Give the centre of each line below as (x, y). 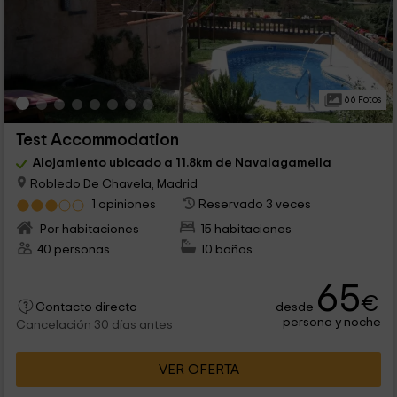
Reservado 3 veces (255, 204)
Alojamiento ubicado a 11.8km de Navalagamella (182, 162)
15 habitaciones (246, 229)
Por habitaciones (88, 229)
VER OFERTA (198, 369)
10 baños (227, 249)
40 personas (73, 249)
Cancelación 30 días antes (94, 325)
